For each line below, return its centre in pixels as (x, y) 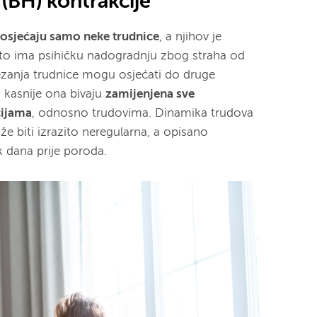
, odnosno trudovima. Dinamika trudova (143, 113)
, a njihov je (191, 37)
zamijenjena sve (150, 94)
